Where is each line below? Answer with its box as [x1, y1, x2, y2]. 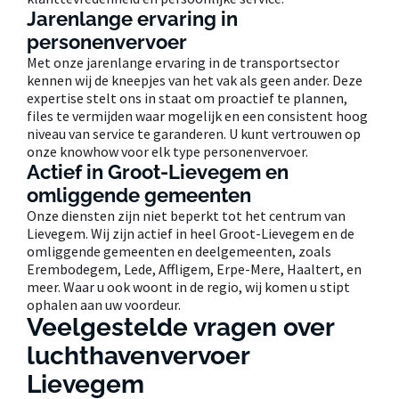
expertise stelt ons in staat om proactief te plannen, [27, 88, 347, 107]
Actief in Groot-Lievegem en [27, 159, 289, 183]
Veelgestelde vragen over [27, 312, 334, 342]
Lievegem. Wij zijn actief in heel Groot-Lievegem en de [27, 224, 354, 242]
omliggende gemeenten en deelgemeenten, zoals [27, 241, 331, 260]
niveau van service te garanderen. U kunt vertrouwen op [27, 124, 361, 142]
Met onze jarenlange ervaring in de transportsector [27, 53, 339, 71]
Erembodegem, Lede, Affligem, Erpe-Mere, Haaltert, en [27, 259, 362, 278]
